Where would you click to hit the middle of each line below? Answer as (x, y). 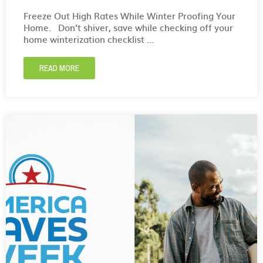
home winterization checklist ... (89, 39)
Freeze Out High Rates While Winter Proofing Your (129, 16)
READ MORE (59, 68)
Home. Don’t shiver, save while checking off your (128, 28)
